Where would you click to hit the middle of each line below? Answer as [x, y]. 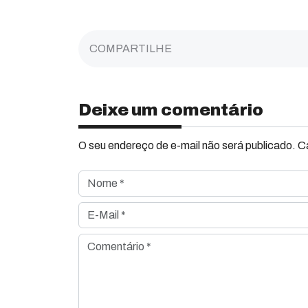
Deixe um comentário [171, 110]
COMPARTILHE [131, 48]
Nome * [96, 178]
